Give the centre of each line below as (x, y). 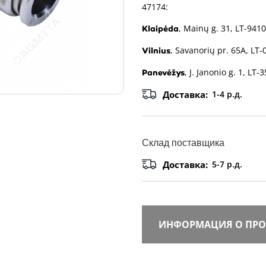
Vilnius (156, 51)
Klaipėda (160, 29)
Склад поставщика (183, 143)
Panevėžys (163, 73)
